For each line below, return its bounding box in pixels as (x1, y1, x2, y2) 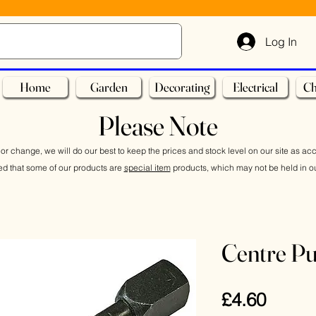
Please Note (98, 109, 218, 142)
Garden (90, 79, 128, 95)
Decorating (154, 79, 209, 95)
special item (123, 162, 171, 173)
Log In (265, 34, 298, 49)
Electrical (233, 79, 278, 95)
